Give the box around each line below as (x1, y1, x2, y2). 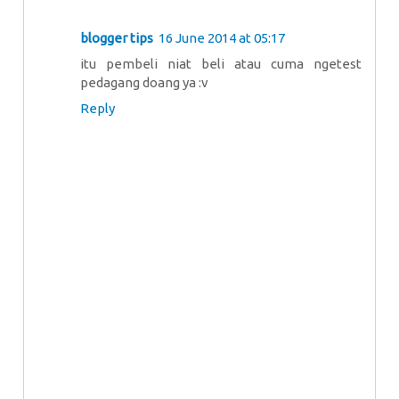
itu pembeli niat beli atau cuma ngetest (80, 55, 362, 71)
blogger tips (80, 29, 153, 45)
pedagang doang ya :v (80, 74, 208, 90)
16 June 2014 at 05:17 (159, 29, 285, 45)
